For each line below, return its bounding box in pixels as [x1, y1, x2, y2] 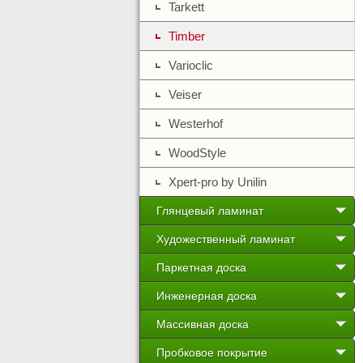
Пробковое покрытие [156, 346, 267, 359]
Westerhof [169, 117, 223, 130]
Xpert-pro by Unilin [169, 175, 267, 189]
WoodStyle [169, 146, 226, 160]
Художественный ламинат [156, 233, 295, 246]
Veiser [169, 88, 202, 101]
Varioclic [169, 58, 213, 72]
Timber [169, 29, 205, 43]
